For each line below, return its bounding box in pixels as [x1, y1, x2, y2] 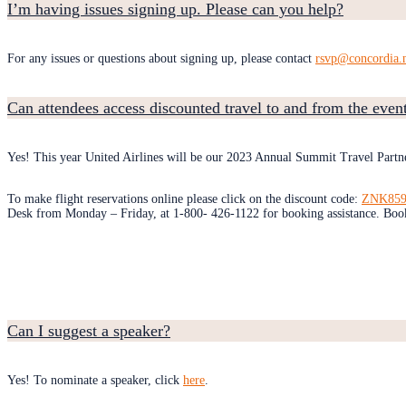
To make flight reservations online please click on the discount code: [7, 191, 362, 206]
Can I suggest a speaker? [7, 322, 170, 341]
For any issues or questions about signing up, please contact [7, 51, 315, 65]
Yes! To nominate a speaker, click [7, 373, 183, 388]
